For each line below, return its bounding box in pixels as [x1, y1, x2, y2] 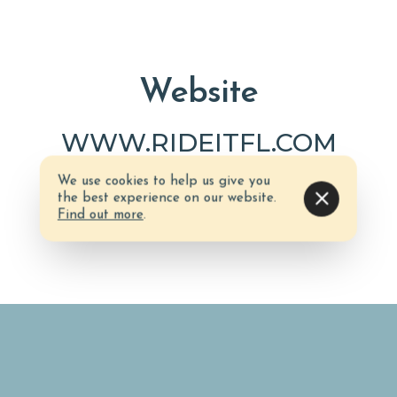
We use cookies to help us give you [57, 175, 270, 189]
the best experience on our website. [57, 191, 276, 206]
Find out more [57, 208, 144, 222]
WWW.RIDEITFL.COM [60, 126, 337, 158]
